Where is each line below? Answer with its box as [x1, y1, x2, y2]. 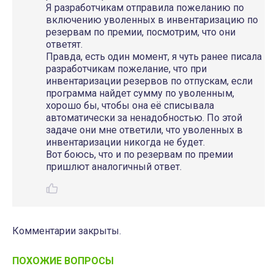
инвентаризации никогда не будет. [46, 136, 205, 148]
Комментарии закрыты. [12, 225, 121, 237]
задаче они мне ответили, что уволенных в [46, 124, 243, 136]
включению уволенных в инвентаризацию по [46, 14, 258, 26]
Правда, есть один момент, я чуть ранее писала [46, 51, 262, 62]
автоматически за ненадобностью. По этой [46, 112, 242, 124]
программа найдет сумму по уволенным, [46, 87, 234, 99]
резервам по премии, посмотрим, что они [46, 26, 235, 38]
